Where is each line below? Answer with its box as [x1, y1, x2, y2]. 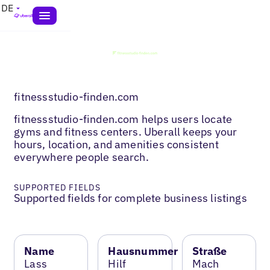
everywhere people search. [14, 149, 149, 164]
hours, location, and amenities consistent [14, 137, 219, 151]
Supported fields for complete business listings [14, 190, 247, 205]
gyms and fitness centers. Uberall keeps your [14, 124, 237, 139]
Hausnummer [108, 243, 178, 258]
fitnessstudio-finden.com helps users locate [14, 111, 233, 126]
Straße [192, 243, 227, 258]
